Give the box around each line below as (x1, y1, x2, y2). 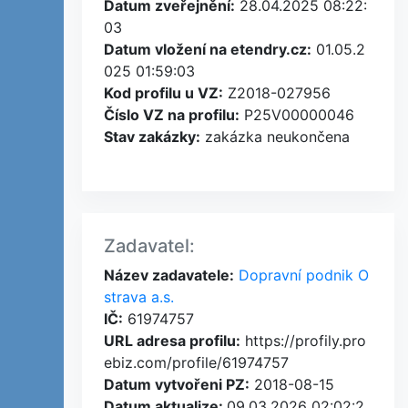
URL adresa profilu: (104, 331, 240, 350)
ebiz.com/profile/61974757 (104, 353, 289, 372)
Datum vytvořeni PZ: (104, 375, 250, 393)
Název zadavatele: (104, 266, 234, 284)
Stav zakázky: (104, 127, 200, 146)
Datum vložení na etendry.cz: (104, 40, 311, 58)
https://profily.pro (240, 331, 366, 350)
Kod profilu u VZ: (104, 84, 223, 102)
